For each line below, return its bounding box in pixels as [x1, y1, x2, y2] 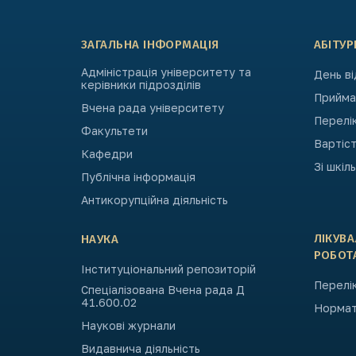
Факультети [81, 124, 148, 137]
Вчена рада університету [81, 101, 224, 114]
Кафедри [81, 147, 133, 161]
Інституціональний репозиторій [81, 262, 256, 276]
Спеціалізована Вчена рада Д [81, 283, 245, 296]
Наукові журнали [81, 319, 176, 332]
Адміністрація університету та [81, 65, 251, 79]
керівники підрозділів [81, 78, 201, 91]
